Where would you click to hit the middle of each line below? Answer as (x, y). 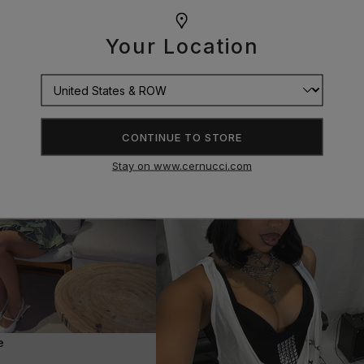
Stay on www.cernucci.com (182, 165)
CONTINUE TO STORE (182, 136)
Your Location (182, 45)
